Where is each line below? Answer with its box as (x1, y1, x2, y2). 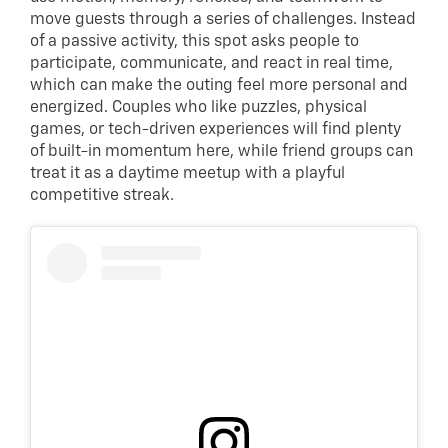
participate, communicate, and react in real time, (30, 55, 393, 72)
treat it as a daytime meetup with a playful (30, 165, 345, 182)
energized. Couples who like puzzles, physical (30, 99, 367, 116)
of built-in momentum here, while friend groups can (30, 143, 413, 160)
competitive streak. (30, 187, 178, 204)
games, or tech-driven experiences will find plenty (30, 121, 401, 138)
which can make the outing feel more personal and (30, 77, 408, 94)
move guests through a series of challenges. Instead (30, 11, 416, 28)
